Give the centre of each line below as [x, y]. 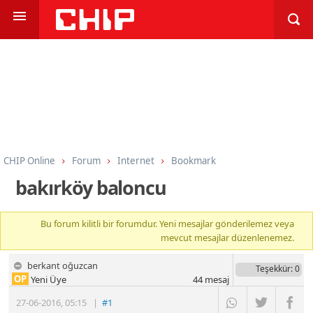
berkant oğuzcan [63, 265]
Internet [136, 160]
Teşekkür [273, 268]
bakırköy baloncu [91, 187]
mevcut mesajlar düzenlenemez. [228, 238]
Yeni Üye [48, 279]
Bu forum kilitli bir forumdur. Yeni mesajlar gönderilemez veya [168, 224]
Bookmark [194, 160]
